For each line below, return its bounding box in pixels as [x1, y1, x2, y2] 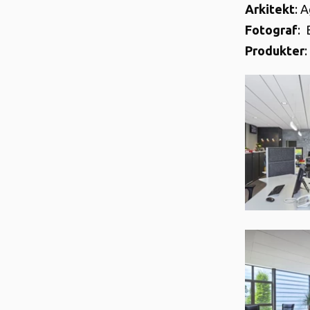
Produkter [245, 43, 304, 57]
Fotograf [245, 22, 298, 37]
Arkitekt [245, 1, 295, 16]
